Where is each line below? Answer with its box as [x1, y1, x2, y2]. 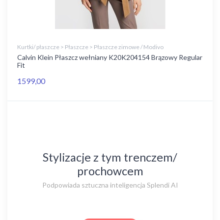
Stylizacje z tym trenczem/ [43, 150, 177, 164]
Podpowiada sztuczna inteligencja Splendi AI [42, 181, 178, 189]
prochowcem [77, 164, 143, 178]
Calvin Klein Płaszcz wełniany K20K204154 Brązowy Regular [17, 53, 202, 61]
